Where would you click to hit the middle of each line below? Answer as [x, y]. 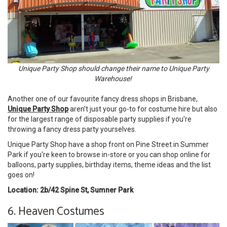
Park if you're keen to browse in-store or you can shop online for [109, 154]
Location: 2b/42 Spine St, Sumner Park [70, 190]
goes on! [21, 175]
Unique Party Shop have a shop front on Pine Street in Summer [108, 144]
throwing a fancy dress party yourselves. [72, 129]
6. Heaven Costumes [56, 211]
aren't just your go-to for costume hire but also [143, 109]
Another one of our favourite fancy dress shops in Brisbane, [103, 99]
